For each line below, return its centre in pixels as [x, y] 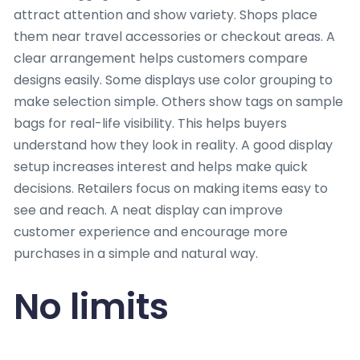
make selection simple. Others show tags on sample [178, 101]
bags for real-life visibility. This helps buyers [150, 123]
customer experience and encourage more [151, 231]
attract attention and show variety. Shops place [166, 14]
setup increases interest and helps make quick [161, 166]
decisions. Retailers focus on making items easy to [171, 188]
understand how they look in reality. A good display [173, 145]
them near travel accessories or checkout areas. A [174, 36]
